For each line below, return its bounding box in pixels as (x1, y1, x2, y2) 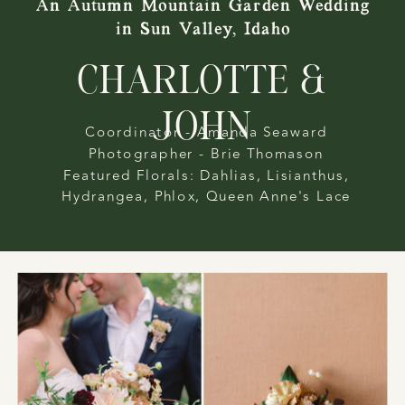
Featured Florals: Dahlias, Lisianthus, (63, 164, 350, 186)
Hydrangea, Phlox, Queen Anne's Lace (61, 185, 352, 208)
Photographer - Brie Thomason (89, 142, 325, 165)
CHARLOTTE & (77, 63, 329, 104)
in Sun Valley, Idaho (116, 19, 291, 38)
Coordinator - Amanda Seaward (84, 120, 328, 143)
